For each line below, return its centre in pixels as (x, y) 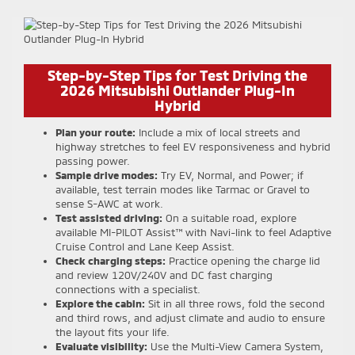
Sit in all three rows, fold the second (235, 303)
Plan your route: (95, 132)
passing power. (93, 160)
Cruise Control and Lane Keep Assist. (145, 246)
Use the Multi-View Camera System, (235, 346)
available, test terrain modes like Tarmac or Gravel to (183, 189)
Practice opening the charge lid (243, 260)
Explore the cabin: (100, 303)
